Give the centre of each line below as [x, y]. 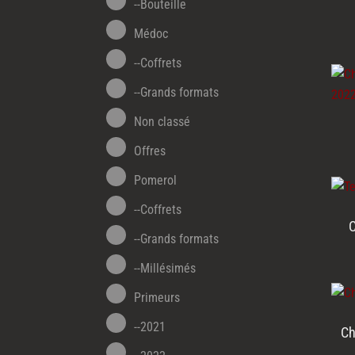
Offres [150, 151]
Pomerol [156, 181]
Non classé [162, 122]
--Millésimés [165, 269]
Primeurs [157, 298]
